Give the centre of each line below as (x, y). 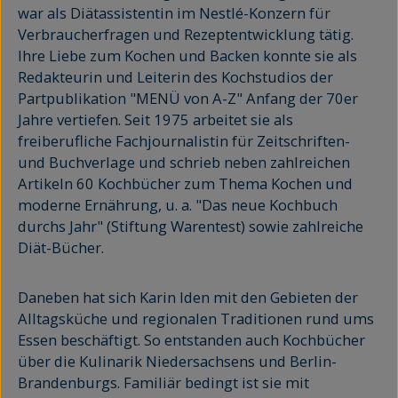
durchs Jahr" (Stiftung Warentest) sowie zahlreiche (191, 226)
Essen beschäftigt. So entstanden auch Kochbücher (191, 340)
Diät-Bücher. (63, 247)
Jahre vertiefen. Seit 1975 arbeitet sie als (155, 119)
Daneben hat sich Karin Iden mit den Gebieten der (188, 297)
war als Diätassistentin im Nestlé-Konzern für (174, 13)
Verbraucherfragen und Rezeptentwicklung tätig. (186, 34)
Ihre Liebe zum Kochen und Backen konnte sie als (187, 56)
